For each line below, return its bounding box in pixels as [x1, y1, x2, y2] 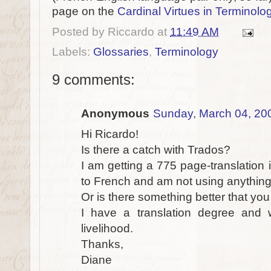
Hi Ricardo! [81, 128, 139, 140]
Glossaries [93, 45, 149, 58]
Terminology [155, 45, 218, 58]
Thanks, [81, 238, 123, 250]
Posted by [52, 25, 108, 39]
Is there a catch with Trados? [81, 143, 230, 156]
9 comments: [52, 71, 135, 88]
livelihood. [81, 222, 133, 235]
